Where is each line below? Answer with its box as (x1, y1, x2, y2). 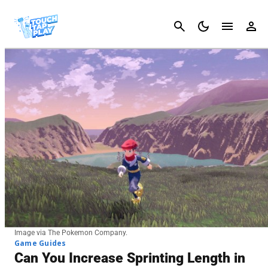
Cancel (234, 20, 263, 32)
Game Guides (14, 238, 66, 249)
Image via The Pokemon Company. (14, 229, 127, 237)
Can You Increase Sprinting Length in (14, 250, 245, 267)
